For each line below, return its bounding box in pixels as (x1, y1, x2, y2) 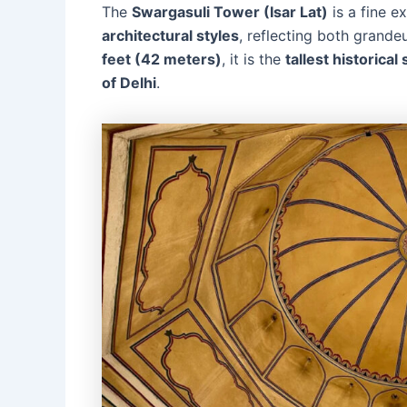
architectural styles (102, 26, 239, 45)
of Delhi (102, 74, 156, 93)
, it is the (222, 50, 285, 69)
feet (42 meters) (102, 50, 222, 69)
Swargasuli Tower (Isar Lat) (132, 3, 328, 22)
